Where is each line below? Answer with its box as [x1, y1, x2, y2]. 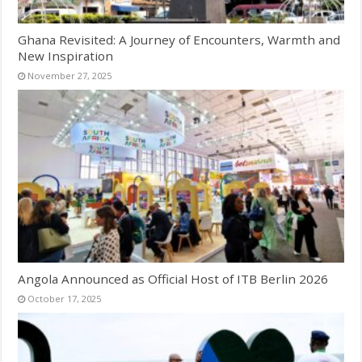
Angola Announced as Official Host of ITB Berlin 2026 [18, 271, 329, 288]
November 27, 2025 [27, 69, 112, 82]
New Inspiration [18, 47, 114, 64]
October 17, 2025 [27, 293, 102, 305]
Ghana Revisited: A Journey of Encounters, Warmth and [18, 31, 341, 48]
